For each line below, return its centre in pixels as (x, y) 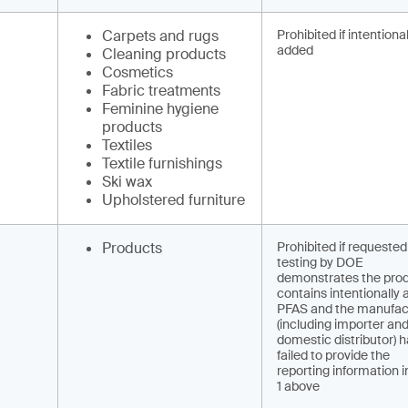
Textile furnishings (162, 163)
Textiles (127, 145)
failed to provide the (333, 355)
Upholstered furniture (173, 200)
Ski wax (127, 182)
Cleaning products (164, 54)
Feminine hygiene (160, 109)
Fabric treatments (161, 91)
